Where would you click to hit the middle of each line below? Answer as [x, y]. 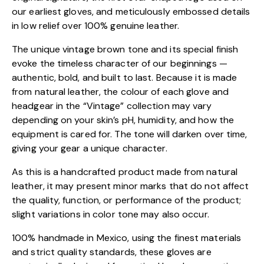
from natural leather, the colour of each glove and [121, 92]
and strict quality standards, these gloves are [112, 252]
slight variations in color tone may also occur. [110, 214]
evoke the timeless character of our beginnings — [120, 64]
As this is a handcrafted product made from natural [125, 172]
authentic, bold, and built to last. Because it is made [125, 78]
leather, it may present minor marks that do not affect [131, 186]
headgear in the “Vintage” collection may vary [112, 106]
